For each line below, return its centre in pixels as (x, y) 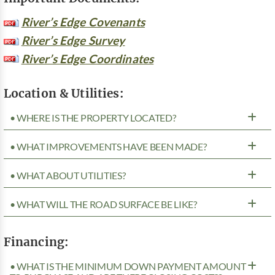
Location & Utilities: (63, 93)
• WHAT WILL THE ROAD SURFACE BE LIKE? (103, 204)
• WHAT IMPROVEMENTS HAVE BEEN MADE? (108, 146)
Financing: (36, 241)
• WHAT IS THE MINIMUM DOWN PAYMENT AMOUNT (128, 266)
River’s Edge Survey (73, 40)
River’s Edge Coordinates (87, 58)
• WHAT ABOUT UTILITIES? (68, 175)
